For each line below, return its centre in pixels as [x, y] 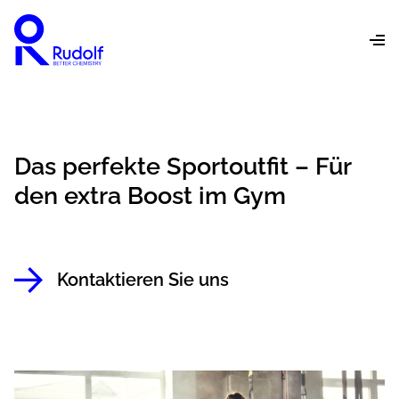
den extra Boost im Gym [150, 195]
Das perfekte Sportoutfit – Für [183, 166]
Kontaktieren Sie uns [143, 279]
